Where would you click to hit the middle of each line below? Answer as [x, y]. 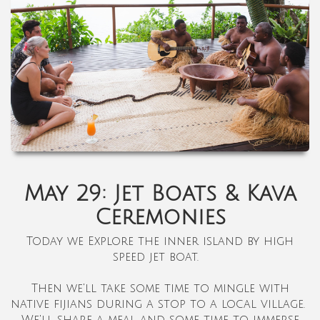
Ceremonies [160, 217]
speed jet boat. [160, 257]
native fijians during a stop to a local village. [160, 304]
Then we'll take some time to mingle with [160, 288]
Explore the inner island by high [191, 241]
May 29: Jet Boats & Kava [160, 194]
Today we [57, 241]
